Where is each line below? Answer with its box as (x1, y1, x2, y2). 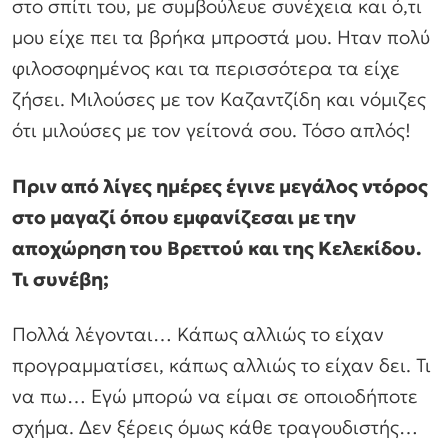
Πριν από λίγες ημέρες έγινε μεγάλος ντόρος (12, 173, 428, 198)
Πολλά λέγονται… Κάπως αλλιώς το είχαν (12, 322, 384, 347)
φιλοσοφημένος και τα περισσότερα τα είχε (12, 55, 400, 80)
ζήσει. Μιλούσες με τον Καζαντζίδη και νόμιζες (12, 86, 426, 111)
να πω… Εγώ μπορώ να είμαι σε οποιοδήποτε (12, 384, 418, 409)
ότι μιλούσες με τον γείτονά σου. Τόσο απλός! (12, 117, 411, 142)
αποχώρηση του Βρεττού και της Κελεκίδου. (12, 235, 421, 260)
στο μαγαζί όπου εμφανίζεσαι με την (12, 204, 356, 229)
